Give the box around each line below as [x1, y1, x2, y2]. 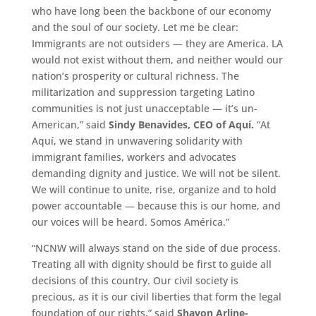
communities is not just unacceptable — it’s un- [31, 101, 257, 115]
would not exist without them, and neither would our [31, 52, 283, 66]
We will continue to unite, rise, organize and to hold [31, 182, 276, 196]
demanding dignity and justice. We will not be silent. [31, 166, 281, 180]
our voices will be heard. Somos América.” [31, 214, 229, 229]
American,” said [31, 117, 109, 131]
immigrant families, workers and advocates [31, 150, 236, 164]
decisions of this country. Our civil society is [31, 273, 238, 287]
